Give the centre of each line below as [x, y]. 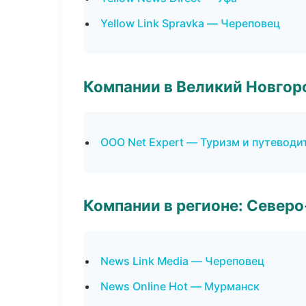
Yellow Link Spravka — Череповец [190, 23]
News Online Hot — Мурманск [180, 286]
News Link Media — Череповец [182, 261]
